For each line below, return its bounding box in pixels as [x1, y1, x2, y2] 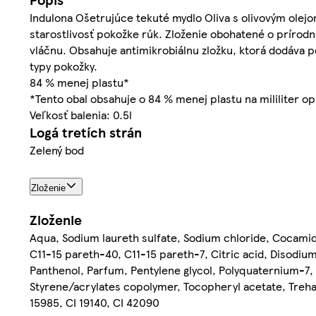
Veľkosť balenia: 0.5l [30, 107, 132, 123]
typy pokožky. [30, 58, 97, 75]
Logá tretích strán [30, 123, 142, 142]
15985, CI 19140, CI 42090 [30, 293, 159, 310]
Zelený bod [30, 142, 84, 159]
